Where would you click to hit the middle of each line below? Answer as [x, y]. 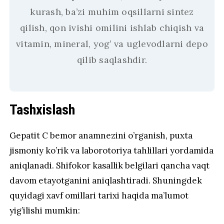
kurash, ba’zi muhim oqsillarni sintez [112, 11]
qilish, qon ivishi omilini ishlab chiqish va [112, 27]
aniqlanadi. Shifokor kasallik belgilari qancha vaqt [110, 165]
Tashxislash [42, 109]
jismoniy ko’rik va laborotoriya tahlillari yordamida [112, 150]
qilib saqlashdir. [112, 59]
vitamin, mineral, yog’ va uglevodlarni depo [112, 43]
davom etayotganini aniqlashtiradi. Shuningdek [106, 180]
